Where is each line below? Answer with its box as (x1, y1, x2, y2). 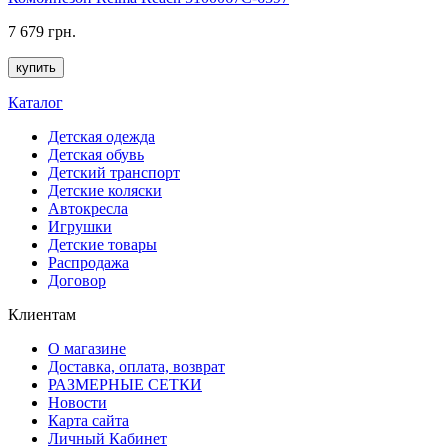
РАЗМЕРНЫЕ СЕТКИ (48, 375, 202, 393)
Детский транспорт (48, 163, 180, 181)
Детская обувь (48, 145, 144, 163)
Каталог (8, 93, 63, 111)
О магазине (48, 339, 126, 357)
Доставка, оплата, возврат (48, 357, 225, 375)
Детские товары (48, 235, 157, 253)
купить (16, 59, 56, 75)
